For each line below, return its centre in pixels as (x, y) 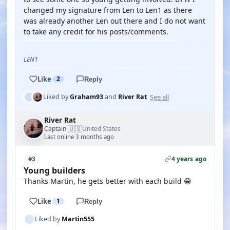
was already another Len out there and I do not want (114, 21)
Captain (55, 128)
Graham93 (87, 97)
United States (101, 129)
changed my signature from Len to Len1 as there (108, 10)
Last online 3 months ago (79, 137)
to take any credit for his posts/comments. (96, 32)
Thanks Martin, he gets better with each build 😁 (108, 181)
